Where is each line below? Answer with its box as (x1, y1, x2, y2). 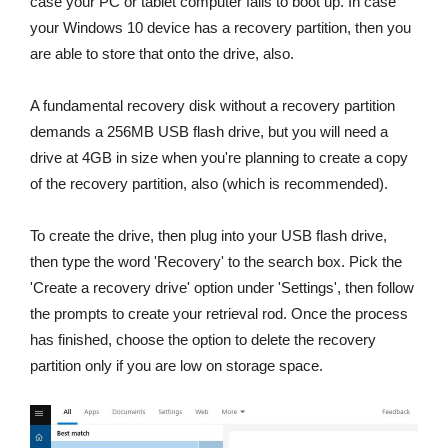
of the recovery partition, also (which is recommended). (30, 174, 388, 192)
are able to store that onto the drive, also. (30, 44, 294, 62)
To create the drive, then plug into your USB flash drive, (30, 226, 387, 244)
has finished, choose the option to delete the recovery (30, 330, 376, 348)
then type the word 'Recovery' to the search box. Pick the (30, 252, 402, 270)
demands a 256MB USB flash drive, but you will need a (30, 122, 388, 140)
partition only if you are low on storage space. (30, 356, 323, 374)
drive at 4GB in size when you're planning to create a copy (30, 148, 408, 166)
